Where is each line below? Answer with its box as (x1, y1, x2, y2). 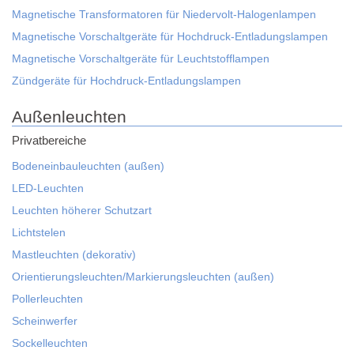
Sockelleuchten (12, 337, 88, 349)
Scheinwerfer (12, 314, 77, 327)
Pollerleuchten (12, 292, 83, 305)
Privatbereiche (12, 134, 86, 147)
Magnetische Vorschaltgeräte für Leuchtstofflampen (12, 52, 269, 65)
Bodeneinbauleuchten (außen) (12, 160, 164, 172)
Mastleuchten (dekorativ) (12, 248, 136, 261)
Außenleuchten (12, 107, 126, 126)
